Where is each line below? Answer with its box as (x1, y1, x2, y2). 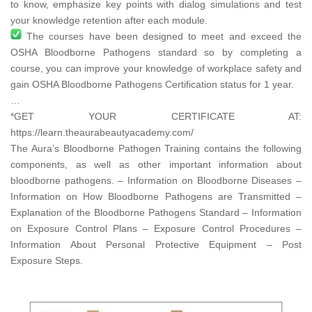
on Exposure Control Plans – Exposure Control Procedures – (10, 223, 302, 235)
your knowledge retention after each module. (10, 15, 208, 26)
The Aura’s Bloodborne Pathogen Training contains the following (10, 143, 302, 155)
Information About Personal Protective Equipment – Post (10, 239, 302, 251)
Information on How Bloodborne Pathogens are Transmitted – (10, 191, 302, 203)
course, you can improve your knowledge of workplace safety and (10, 63, 302, 75)
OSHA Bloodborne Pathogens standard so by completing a (10, 47, 302, 58)
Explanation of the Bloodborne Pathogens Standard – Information (10, 207, 302, 219)
